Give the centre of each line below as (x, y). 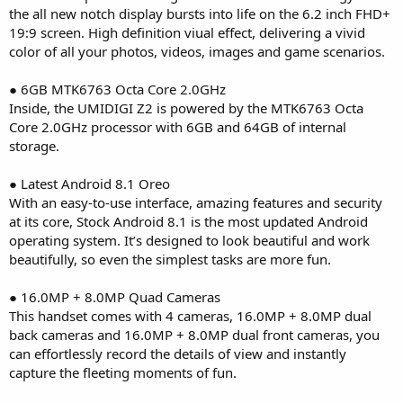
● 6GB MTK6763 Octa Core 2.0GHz (117, 89)
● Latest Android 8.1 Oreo (90, 183)
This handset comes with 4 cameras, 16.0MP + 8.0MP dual (190, 315)
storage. (34, 145)
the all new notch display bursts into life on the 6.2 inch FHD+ (200, 13)
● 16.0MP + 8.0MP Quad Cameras (115, 296)
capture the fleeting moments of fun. (123, 372)
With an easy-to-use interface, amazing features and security (196, 202)
